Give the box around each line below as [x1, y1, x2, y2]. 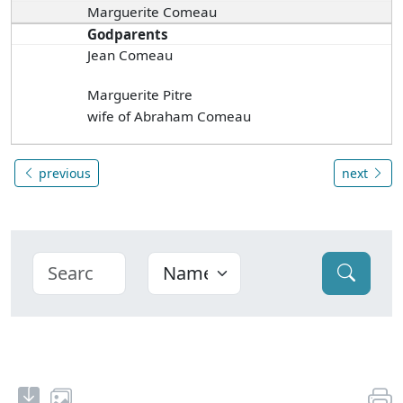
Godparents [87, 24, 169, 43]
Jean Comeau [87, 45, 174, 64]
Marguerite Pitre [87, 85, 193, 103]
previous [35, 164, 91, 182]
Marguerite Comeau [87, 2, 218, 21]
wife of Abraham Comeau [87, 106, 252, 125]
